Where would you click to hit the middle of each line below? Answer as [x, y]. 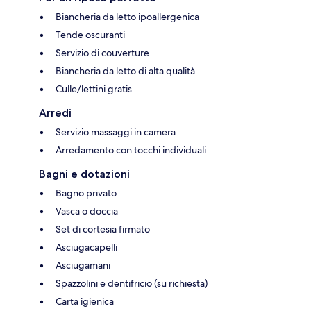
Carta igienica [85, 301]
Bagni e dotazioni [84, 174]
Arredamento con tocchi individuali [131, 150]
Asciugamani [83, 265]
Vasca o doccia [87, 211]
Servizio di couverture [102, 52]
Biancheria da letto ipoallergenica [127, 16]
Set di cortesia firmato [103, 229]
